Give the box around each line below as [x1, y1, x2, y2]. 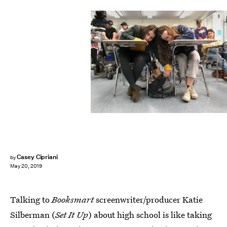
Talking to [10, 194, 52, 205]
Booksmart [52, 194, 94, 205]
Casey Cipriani [16, 153, 58, 161]
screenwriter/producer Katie [94, 194, 203, 205]
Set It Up [55, 209, 88, 220]
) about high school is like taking [88, 209, 212, 220]
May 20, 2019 [10, 163, 42, 170]
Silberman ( [10, 209, 55, 220]
